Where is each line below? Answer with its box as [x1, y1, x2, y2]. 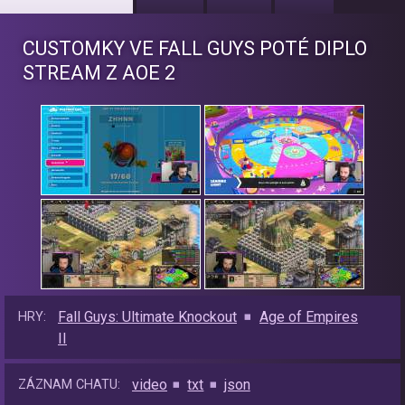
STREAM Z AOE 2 [23, 61, 175, 85]
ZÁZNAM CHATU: [18, 377, 120, 393]
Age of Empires [259, 308, 358, 326]
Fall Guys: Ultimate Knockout [58, 308, 237, 326]
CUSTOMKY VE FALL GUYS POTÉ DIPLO [23, 37, 367, 61]
